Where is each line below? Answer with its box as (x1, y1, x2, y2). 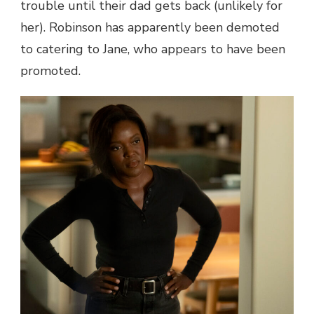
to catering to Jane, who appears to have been (20, 40, 285, 57)
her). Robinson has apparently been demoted (20, 18, 280, 36)
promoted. (20, 62, 81, 79)
